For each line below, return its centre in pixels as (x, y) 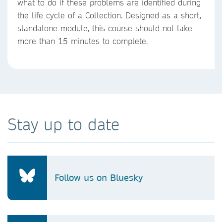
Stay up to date (63, 124)
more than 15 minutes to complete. (83, 41)
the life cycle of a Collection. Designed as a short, (109, 15)
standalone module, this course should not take (105, 28)
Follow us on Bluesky (99, 178)
